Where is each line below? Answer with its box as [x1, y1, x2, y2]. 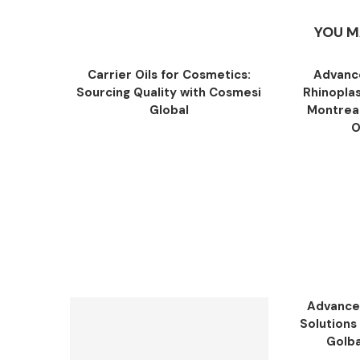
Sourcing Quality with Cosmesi [76, 84, 262, 100]
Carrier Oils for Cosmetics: [87, 67, 251, 83]
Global [149, 102, 189, 118]
